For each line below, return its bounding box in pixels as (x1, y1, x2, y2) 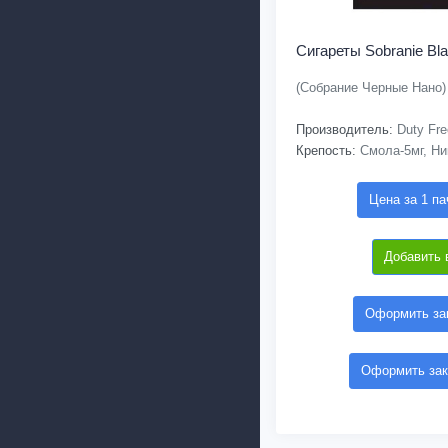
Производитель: (296, 121, 393, 137)
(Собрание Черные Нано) (296, 79, 446, 95)
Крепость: (296, 142, 356, 158)
